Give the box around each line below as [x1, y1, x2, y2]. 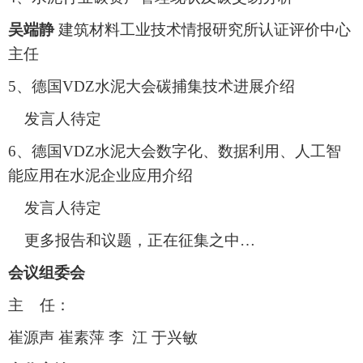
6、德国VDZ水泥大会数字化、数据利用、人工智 [8, 143, 341, 160]
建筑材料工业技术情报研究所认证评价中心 [54, 21, 351, 39]
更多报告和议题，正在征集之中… [8, 232, 255, 250]
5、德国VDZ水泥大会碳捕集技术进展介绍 [8, 78, 295, 96]
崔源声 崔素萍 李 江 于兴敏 [8, 329, 198, 347]
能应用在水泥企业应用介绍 [8, 167, 193, 185]
